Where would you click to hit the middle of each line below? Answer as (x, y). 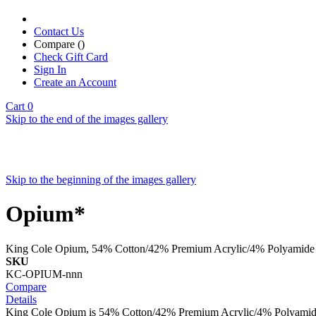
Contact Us (59, 31)
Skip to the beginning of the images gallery (101, 180)
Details (21, 299)
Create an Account (75, 82)
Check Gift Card (71, 57)
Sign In (50, 69)
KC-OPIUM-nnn (44, 274)
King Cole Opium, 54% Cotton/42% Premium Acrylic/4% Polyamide (160, 248)
